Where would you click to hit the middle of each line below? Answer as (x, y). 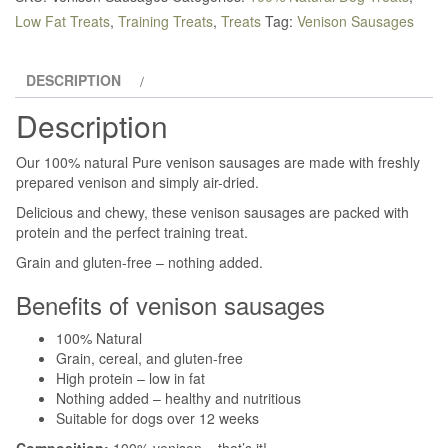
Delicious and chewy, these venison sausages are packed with (212, 212)
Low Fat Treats (62, 21)
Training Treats (165, 21)
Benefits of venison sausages (170, 305)
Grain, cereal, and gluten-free (149, 358)
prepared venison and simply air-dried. (137, 182)
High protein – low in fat (130, 378)
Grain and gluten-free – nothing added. (139, 262)
